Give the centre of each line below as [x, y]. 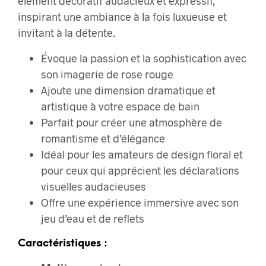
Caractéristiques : [63, 243]
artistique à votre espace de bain [121, 107]
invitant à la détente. [66, 33]
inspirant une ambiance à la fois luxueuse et [122, 17]
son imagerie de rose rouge [107, 75]
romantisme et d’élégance [103, 139]
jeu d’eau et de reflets [93, 219]
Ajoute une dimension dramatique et [129, 91]
